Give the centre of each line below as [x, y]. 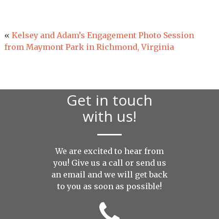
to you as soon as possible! [109, 186]
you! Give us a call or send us [109, 163]
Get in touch [109, 100]
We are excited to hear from [109, 151]
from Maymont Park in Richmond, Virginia [89, 47]
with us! [109, 116]
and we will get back [127, 174]
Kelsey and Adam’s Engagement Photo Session [103, 35]
